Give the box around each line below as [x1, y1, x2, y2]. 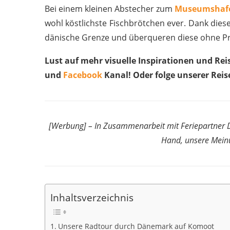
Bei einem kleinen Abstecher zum [45, 3, 175, 14]
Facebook [63, 69, 102, 81]
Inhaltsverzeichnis [50, 190, 133, 205]
